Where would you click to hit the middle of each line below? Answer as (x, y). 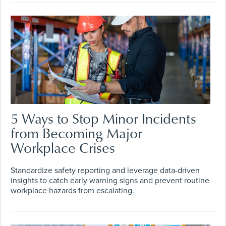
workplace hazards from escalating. (72, 190)
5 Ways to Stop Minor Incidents (103, 118)
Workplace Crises (63, 147)
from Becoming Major (76, 133)
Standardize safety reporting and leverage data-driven (105, 170)
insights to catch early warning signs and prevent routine (110, 180)
